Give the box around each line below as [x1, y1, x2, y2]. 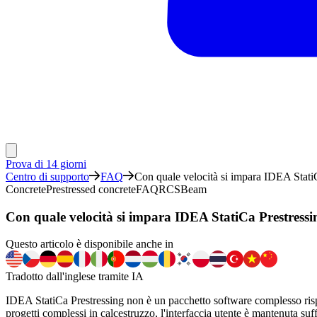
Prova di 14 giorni [6, 158, 86, 170]
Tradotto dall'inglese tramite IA [6, 270, 144, 283]
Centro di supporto [6, 171, 89, 183]
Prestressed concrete [46, 183, 136, 195]
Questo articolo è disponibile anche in [6, 238, 173, 250]
